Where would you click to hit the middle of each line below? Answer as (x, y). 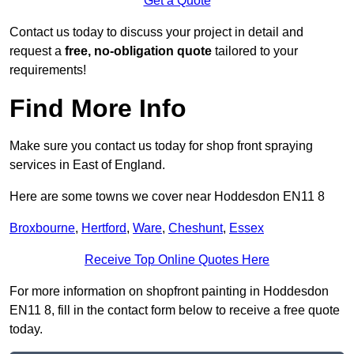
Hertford (104, 228)
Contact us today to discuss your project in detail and (156, 32)
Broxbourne (42, 228)
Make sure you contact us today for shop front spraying (161, 146)
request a (37, 51)
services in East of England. (87, 165)
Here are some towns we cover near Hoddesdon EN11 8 (167, 197)
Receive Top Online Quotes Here (177, 260)
